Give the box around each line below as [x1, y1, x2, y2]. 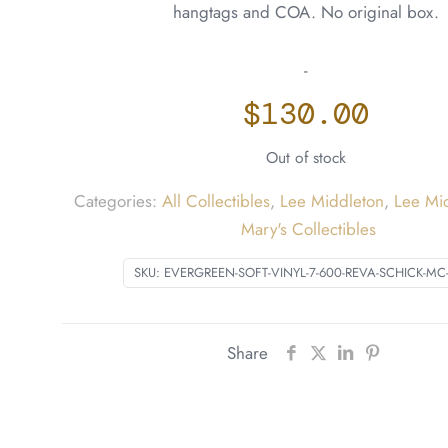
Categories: [73, 189, 162, 214]
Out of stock [266, 146, 346, 170]
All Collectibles [161, 189, 270, 214]
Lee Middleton [279, 189, 384, 214]
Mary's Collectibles [241, 217, 376, 242]
